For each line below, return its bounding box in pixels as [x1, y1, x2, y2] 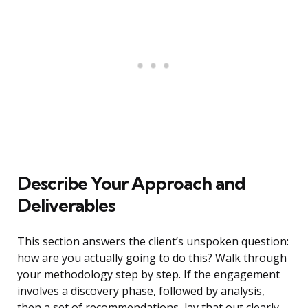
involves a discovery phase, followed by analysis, [17, 283, 265, 299]
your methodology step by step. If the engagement [17, 267, 280, 283]
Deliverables [17, 194, 115, 217]
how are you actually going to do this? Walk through [17, 250, 287, 266]
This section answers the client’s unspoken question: [17, 234, 289, 250]
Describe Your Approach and [17, 172, 245, 195]
